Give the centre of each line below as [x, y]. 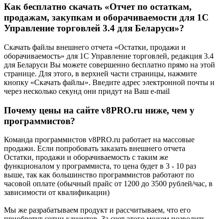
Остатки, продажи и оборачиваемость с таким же [86, 157]
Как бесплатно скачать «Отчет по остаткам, [98, 7]
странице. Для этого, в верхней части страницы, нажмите [100, 73]
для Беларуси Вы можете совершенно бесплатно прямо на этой [109, 65]
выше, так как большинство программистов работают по [99, 175]
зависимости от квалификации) [57, 193]
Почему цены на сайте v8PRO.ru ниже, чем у [99, 110]
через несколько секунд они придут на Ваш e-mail [87, 91]
